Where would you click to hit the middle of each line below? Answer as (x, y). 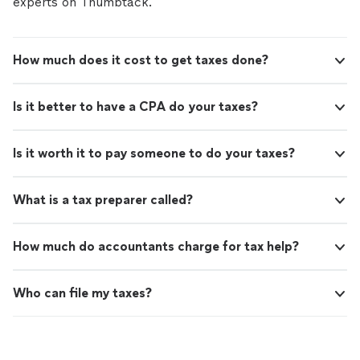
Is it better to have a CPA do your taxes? (135, 106)
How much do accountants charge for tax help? (156, 246)
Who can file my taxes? (82, 293)
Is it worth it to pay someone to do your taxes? (154, 153)
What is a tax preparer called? (103, 200)
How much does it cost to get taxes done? (141, 60)
